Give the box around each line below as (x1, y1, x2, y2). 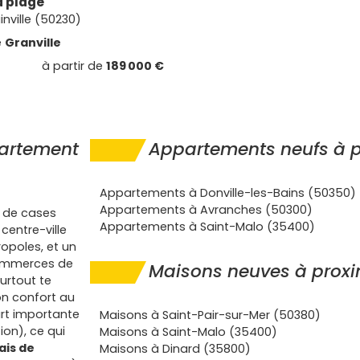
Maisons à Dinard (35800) (100, 341, 251, 357)
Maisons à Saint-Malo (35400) (100, 324, 277, 340)
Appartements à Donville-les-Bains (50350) (100, 185, 356, 201)
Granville (5, 35, 61, 51)
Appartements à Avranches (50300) (100, 202, 313, 218)
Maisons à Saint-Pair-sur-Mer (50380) (100, 307, 321, 323)
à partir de (42, 58, 106, 74)
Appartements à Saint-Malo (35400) (100, 219, 315, 235)
